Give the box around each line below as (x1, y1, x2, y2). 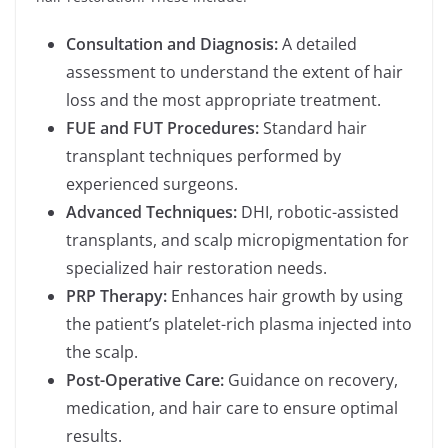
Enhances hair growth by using (167, 285, 403, 308)
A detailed (278, 33, 357, 56)
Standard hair (259, 117, 367, 140)
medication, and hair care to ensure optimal (66, 397, 398, 420)
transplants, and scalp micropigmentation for (66, 229, 409, 252)
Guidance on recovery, (224, 369, 398, 392)
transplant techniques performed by (66, 145, 341, 168)
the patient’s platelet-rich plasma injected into (66, 313, 412, 336)
